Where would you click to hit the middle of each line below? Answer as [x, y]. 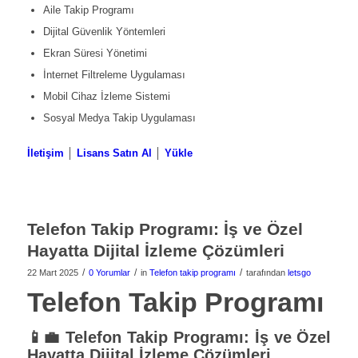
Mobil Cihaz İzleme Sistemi [106, 97]
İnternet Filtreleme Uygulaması [114, 75]
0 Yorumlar [109, 273]
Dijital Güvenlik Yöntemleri [104, 32]
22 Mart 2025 [52, 273]
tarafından [267, 273]
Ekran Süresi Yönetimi [95, 54]
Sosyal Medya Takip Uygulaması [119, 118]
